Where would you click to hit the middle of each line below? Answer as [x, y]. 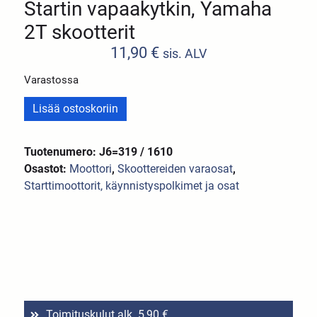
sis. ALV [185, 54]
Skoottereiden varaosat [175, 169]
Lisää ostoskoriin [76, 109]
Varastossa [52, 80]
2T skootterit [80, 33]
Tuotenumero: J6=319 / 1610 [99, 152]
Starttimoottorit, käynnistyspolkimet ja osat [132, 186]
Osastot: [47, 169]
